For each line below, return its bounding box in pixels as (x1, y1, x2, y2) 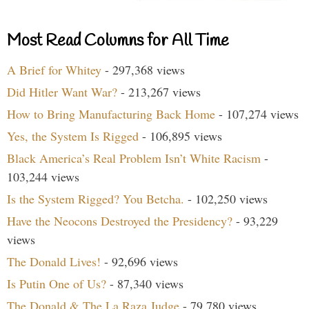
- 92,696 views (101, 252, 178, 270)
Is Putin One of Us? (7, 275, 106, 292)
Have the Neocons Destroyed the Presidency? (7, 212, 232, 229)
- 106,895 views (139, 127, 222, 144)
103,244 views (7, 168, 79, 185)
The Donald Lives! (7, 252, 101, 270)
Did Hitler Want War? (7, 83, 117, 100)
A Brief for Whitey (7, 61, 101, 78)
